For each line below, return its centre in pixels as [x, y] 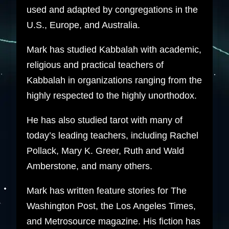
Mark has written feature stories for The [106, 190]
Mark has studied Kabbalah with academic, [114, 49]
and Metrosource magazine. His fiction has [113, 221]
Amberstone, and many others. [89, 166]
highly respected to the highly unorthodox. [111, 95]
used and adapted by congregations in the [112, 9]
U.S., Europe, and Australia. [83, 25]
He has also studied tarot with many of [104, 120]
